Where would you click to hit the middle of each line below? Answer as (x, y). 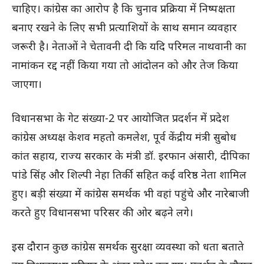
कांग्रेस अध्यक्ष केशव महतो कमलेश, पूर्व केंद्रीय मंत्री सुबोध (124, 137)
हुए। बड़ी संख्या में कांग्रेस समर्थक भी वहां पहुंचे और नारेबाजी (131, 194)
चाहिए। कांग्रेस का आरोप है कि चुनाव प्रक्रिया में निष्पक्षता (123, 9)
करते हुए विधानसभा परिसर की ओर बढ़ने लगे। (103, 212)
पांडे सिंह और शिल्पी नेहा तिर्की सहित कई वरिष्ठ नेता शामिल (129, 175)
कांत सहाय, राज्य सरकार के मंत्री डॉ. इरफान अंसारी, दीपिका (131, 156)
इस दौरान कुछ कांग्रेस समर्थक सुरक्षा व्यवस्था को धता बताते (128, 247)
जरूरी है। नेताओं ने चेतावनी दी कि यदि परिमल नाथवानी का (129, 46)
